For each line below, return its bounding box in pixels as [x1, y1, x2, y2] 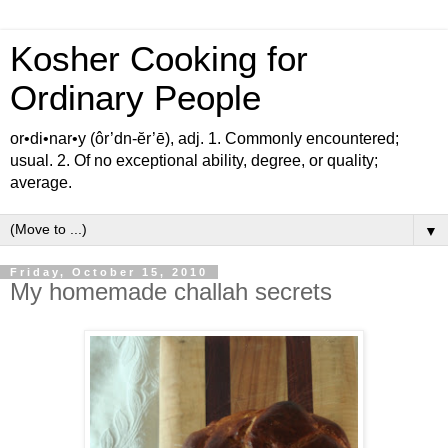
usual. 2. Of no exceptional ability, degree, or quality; [10, 152, 378, 169]
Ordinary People [10, 79, 261, 117]
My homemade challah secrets [10, 278, 332, 305]
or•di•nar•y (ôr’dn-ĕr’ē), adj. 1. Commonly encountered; [10, 130, 399, 147]
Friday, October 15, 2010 [10, 266, 208, 278]
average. [10, 174, 72, 191]
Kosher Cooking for [10, 40, 308, 78]
